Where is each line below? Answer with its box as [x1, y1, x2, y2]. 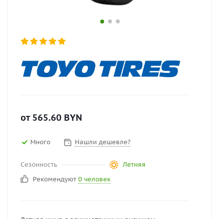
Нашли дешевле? [75, 137, 131, 146]
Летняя [122, 160, 146, 169]
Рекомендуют [33, 175, 78, 184]
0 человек [78, 175, 110, 184]
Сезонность [21, 160, 57, 169]
